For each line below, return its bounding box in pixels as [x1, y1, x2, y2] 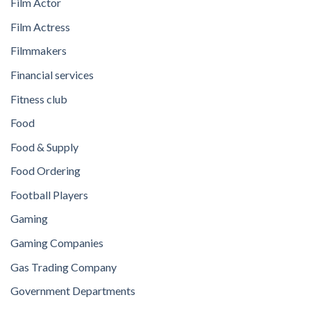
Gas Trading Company [10, 260, 117, 274]
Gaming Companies [10, 236, 103, 250]
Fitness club [10, 92, 67, 106]
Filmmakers [10, 44, 67, 58]
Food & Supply [10, 140, 78, 153]
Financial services [10, 67, 94, 81]
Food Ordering [10, 164, 81, 178]
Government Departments [10, 284, 135, 298]
